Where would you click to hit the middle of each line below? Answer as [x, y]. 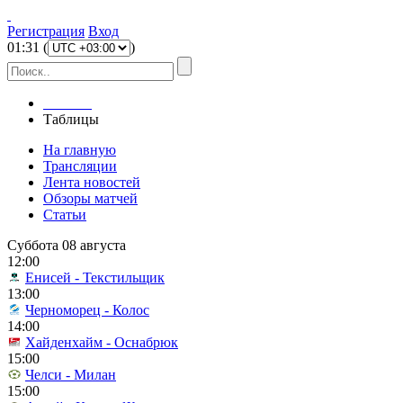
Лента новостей [92, 182]
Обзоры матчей [90, 198]
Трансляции [80, 166]
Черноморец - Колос [87, 310]
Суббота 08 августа [67, 245]
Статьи [65, 215]
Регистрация [46, 31]
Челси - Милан [71, 375]
